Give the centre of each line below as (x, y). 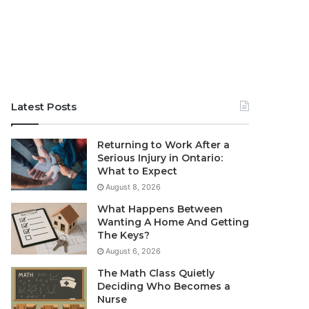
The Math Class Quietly (156, 273)
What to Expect (138, 171)
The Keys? (124, 236)
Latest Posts (44, 107)
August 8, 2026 (133, 187)
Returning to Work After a (164, 145)
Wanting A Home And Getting (173, 222)
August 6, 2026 (133, 251)
